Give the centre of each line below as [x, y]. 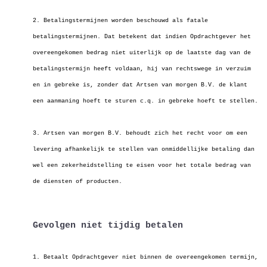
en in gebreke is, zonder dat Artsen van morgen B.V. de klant [140, 85]
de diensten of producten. [77, 181]
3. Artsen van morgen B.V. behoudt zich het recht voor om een [140, 133]
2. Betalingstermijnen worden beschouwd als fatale [120, 21]
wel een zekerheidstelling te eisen [95, 165]
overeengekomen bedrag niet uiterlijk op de [110, 53]
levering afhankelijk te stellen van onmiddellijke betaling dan [144, 149]
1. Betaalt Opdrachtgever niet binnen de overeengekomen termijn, [145, 257]
